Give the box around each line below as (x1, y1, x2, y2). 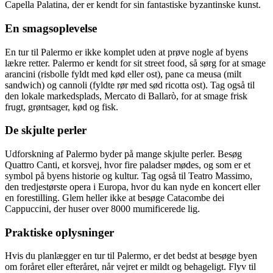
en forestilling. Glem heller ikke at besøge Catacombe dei (5, 193, 224, 203)
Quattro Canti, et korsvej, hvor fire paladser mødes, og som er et (5, 160, 250, 170)
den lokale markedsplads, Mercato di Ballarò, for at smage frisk (5, 90, 247, 101)
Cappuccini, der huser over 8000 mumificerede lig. (5, 204, 200, 214)
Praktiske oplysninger (5, 225, 114, 239)
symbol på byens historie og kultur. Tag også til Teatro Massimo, (5, 171, 252, 181)
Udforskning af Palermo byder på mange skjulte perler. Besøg (5, 149, 242, 159)
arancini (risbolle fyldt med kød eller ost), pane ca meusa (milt (5, 68, 241, 79)
